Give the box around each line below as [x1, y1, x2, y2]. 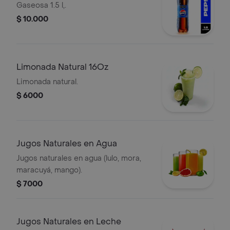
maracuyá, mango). [16, 165, 82, 175]
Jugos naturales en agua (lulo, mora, [16, 154, 141, 163]
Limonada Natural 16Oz [16, 62, 108, 72]
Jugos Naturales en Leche [16, 216, 121, 227]
